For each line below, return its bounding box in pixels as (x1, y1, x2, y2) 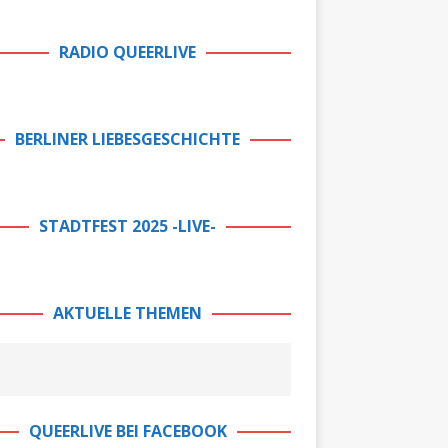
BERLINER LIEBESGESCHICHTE (15, 128, 241, 150)
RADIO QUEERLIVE (59, 41, 197, 63)
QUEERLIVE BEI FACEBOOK (28, 420, 227, 442)
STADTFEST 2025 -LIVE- (39, 215, 217, 237)
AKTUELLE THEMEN (53, 302, 203, 324)
